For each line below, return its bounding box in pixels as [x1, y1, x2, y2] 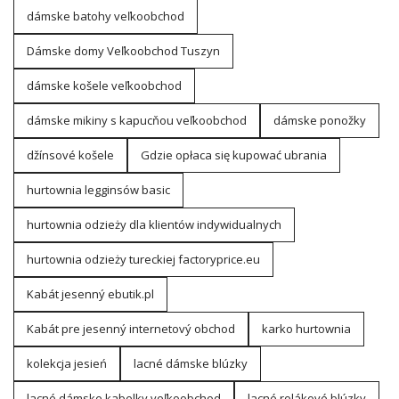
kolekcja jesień [27, 355, 107, 371]
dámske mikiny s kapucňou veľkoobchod [27, 112, 247, 128]
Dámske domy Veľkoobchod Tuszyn [27, 43, 220, 59]
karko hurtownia [262, 321, 351, 337]
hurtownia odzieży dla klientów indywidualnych [27, 216, 281, 232]
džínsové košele [27, 147, 114, 163]
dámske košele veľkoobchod [27, 77, 182, 94]
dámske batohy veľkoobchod [27, 8, 184, 24]
